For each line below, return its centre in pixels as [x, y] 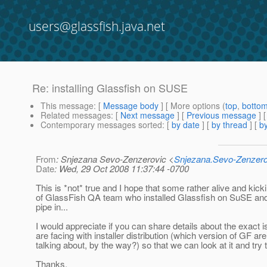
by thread [229, 125]
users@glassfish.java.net [97, 26]
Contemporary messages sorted [101, 125]
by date [186, 125]
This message [67, 106]
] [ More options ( [192, 106]
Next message [148, 115]
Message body [131, 106]
